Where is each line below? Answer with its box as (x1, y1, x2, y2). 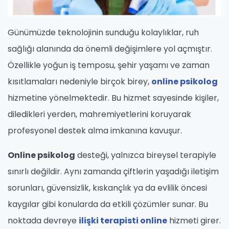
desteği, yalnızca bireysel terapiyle (75, 149, 216, 161)
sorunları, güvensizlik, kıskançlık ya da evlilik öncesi (8, 181, 207, 194)
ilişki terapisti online (79, 214, 167, 226)
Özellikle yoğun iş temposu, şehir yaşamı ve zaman (8, 59, 210, 71)
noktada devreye (8, 214, 79, 226)
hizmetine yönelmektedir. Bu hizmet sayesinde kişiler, (8, 91, 219, 104)
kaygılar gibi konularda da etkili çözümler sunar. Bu (8, 198, 208, 210)
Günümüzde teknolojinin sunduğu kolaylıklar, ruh (8, 26, 199, 38)
